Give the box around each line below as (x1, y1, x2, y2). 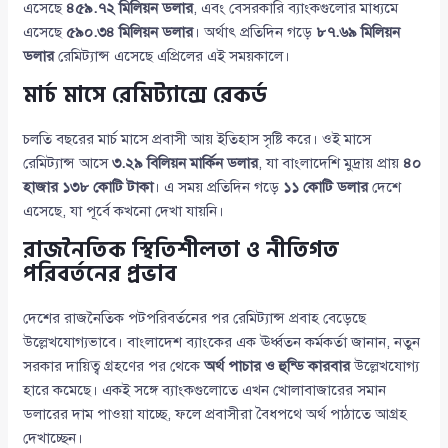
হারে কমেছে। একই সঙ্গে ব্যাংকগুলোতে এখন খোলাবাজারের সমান (23, 380, 387, 399)
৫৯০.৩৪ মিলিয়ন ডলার (66, 22, 194, 41)
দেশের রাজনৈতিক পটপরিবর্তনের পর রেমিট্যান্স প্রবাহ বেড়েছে (23, 308, 367, 327)
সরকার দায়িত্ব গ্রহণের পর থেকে (23, 356, 205, 375)
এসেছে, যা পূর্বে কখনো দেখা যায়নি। (23, 201, 225, 220)
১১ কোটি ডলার (283, 177, 369, 196)
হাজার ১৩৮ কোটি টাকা (23, 177, 154, 196)
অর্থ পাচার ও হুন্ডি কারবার (204, 356, 351, 375)
